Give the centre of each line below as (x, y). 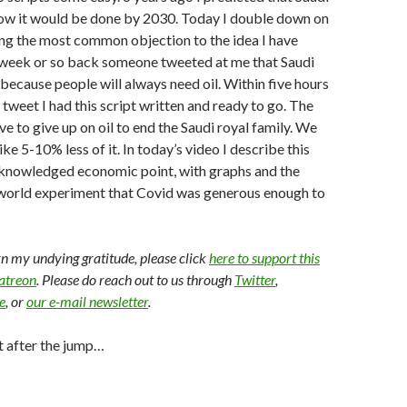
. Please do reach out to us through (135, 279)
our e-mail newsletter (87, 301)
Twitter (255, 279)
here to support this (264, 258)
